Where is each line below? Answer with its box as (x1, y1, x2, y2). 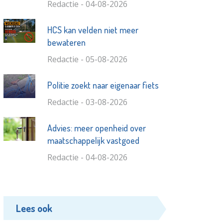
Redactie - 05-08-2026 (47, 54, 127, 65)
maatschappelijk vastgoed (47, 135, 139, 146)
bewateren (47, 37, 86, 48)
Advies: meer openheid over (47, 122, 146, 134)
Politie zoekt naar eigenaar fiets (47, 80, 159, 91)
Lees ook (16, 202, 53, 215)
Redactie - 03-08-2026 (47, 97, 127, 108)
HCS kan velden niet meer (47, 24, 138, 36)
